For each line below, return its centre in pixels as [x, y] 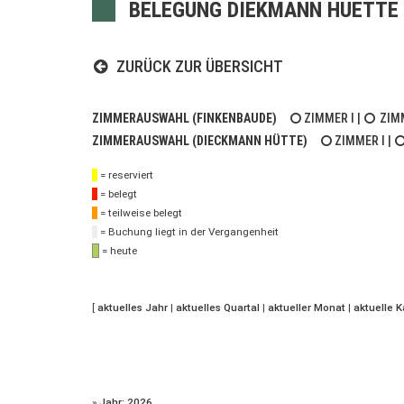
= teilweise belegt [140, 213]
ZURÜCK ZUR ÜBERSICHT [198, 66]
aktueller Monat [307, 308]
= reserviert [125, 175]
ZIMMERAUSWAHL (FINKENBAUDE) [186, 118]
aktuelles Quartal [218, 308]
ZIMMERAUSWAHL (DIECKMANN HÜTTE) [201, 141]
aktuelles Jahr [133, 308]
